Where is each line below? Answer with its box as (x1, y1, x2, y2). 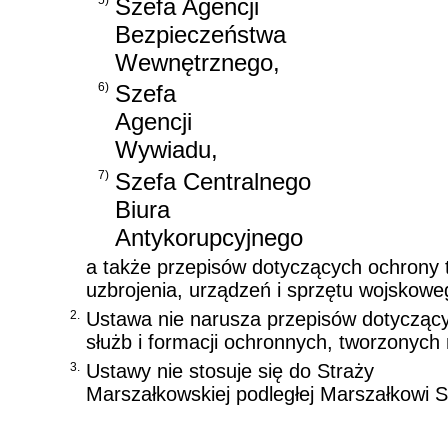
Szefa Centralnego (115, 167, 311, 195)
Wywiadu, (115, 136, 218, 164)
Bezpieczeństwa (115, 20, 286, 48)
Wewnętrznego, (115, 48, 280, 76)
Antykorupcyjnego (115, 223, 303, 251)
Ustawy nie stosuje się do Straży (86, 359, 374, 382)
